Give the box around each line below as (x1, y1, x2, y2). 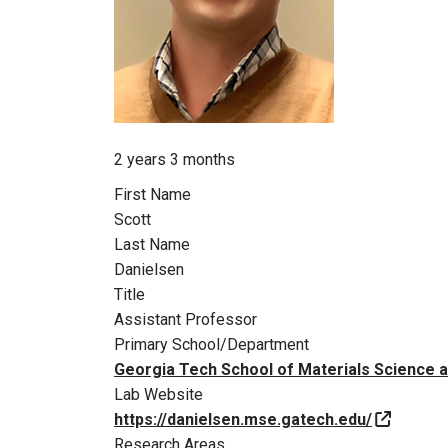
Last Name (114, 234, 190, 254)
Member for (114, 120, 195, 140)
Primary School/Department (114, 334, 309, 354)
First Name (114, 184, 191, 204)
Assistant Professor (114, 309, 257, 329)
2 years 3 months (114, 149, 235, 169)
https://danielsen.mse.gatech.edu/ (114, 409, 372, 429)
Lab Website (114, 384, 203, 404)
